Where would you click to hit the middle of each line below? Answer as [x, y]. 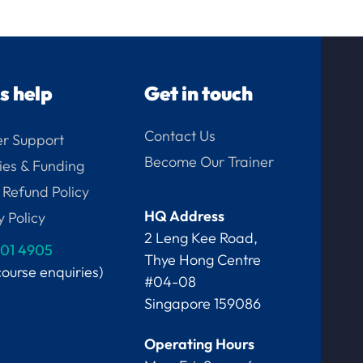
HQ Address [185, 216]
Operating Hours [200, 344]
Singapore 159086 [203, 303]
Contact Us [180, 135]
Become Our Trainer [209, 161]
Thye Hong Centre [203, 259]
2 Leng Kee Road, [201, 237]
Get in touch [199, 93]
